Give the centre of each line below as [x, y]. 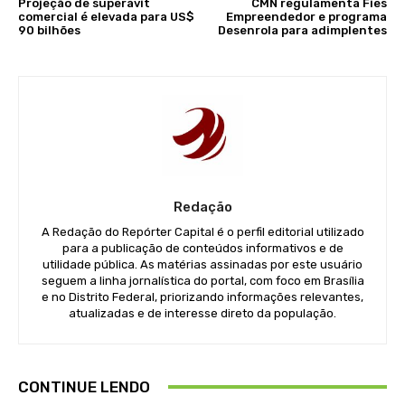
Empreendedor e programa [306, 16]
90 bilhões [51, 30]
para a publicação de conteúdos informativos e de [202, 248]
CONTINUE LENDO [84, 386]
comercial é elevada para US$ [106, 16]
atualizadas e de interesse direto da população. [202, 313]
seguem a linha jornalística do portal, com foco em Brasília [202, 280]
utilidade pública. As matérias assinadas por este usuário [202, 264]
